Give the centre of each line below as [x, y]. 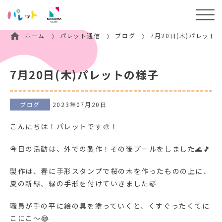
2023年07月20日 [80, 105]
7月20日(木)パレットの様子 [84, 74]
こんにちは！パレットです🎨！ [64, 127]
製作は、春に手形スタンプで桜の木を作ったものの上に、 [111, 171]
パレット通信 [80, 35]
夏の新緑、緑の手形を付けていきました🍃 [83, 184]
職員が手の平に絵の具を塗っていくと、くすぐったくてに [110, 206]
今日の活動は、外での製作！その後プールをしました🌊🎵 [111, 149]
